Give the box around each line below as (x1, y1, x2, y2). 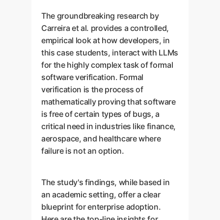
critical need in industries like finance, (41, 121, 176, 131)
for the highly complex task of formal (41, 60, 173, 70)
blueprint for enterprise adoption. (41, 202, 161, 212)
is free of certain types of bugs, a (41, 109, 160, 119)
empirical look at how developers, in (41, 35, 170, 45)
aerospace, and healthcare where (41, 134, 161, 143)
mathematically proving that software (41, 97, 176, 107)
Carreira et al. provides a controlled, (41, 23, 169, 33)
